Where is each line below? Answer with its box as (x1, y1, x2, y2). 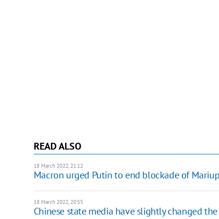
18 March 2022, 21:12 (33, 162, 83, 169)
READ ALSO (33, 139, 81, 153)
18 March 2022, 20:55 (33, 198, 83, 205)
